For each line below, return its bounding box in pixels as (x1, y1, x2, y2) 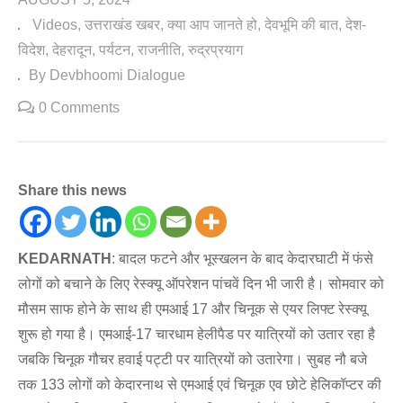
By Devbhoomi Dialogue (29, 67, 185, 84)
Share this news (18, 183, 127, 199)
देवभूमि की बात (264, 17, 338, 33)
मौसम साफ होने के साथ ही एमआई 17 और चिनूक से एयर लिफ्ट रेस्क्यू (18, 301, 367, 318)
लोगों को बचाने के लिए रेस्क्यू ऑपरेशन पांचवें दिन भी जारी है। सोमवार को (18, 276, 384, 292)
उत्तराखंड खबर (85, 17, 160, 33)
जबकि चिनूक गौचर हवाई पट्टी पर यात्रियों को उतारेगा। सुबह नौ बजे (18, 352, 367, 368)
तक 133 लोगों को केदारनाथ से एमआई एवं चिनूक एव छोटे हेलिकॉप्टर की (18, 377, 381, 393)
